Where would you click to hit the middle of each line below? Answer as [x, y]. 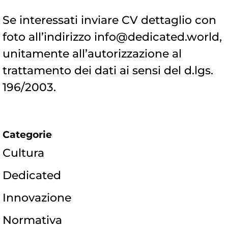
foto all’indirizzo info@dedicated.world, [112, 37]
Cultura [23, 153]
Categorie [27, 135]
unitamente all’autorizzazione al [92, 54]
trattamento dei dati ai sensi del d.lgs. [108, 71]
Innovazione [37, 198]
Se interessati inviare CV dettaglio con [109, 20]
